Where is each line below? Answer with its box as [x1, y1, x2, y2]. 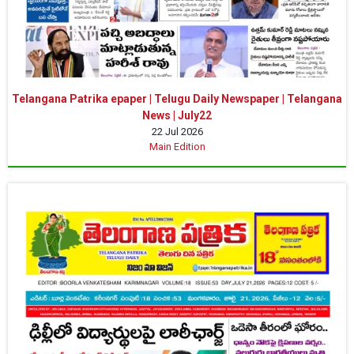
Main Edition [149, 140, 205, 153]
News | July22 [142, 108, 212, 122]
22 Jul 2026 [151, 125, 203, 137]
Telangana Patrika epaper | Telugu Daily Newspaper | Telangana [12, 92, 342, 105]
